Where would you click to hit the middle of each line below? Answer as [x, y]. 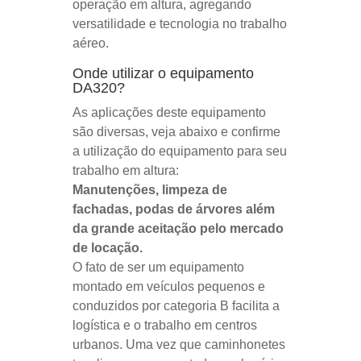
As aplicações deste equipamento [169, 112]
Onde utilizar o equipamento [163, 73]
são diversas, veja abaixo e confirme [176, 131]
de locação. [107, 247]
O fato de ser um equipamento [158, 267]
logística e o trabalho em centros [164, 325]
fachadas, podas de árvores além [173, 209]
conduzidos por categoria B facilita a [176, 305]
